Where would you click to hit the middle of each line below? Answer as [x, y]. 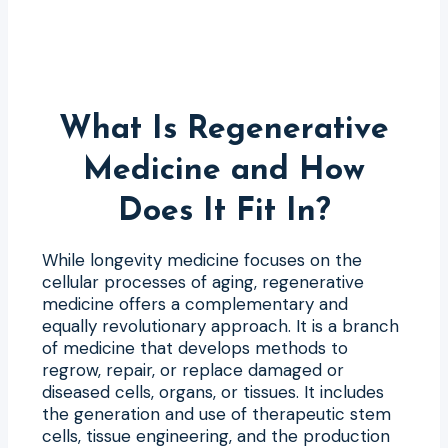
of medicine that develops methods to [195, 347]
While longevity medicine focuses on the [202, 259]
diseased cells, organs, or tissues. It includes [213, 391]
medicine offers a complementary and [195, 303]
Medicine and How [224, 170]
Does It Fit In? [224, 211]
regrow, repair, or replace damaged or [193, 369]
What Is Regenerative [224, 129]
